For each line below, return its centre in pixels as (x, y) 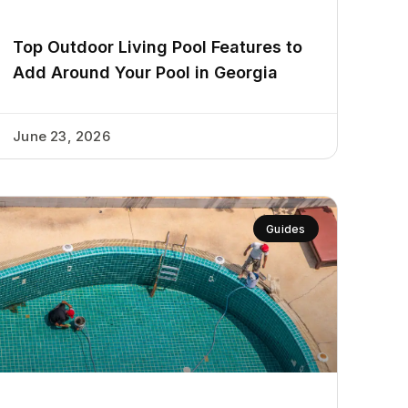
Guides (286, 229)
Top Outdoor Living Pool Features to (158, 47)
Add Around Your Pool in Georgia (146, 73)
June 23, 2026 (61, 137)
